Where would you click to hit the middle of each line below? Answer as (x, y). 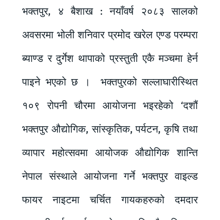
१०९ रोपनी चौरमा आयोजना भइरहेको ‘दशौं (110, 106)
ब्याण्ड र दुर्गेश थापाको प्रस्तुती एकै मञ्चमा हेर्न (110, 59)
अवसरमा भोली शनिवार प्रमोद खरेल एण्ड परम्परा (110, 35)
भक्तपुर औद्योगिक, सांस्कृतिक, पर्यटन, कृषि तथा (110, 129)
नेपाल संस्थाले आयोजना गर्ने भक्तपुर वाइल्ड (110, 177)
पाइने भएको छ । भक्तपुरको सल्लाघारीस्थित (110, 82)
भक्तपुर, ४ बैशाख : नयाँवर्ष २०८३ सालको (110, 12)
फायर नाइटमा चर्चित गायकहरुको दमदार (110, 200)
